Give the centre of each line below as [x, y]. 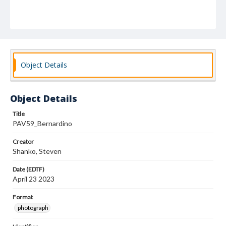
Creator [23, 142]
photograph [33, 208]
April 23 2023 [34, 179]
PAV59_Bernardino [42, 123]
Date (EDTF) [29, 169]
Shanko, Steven [37, 151]
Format [23, 197]
